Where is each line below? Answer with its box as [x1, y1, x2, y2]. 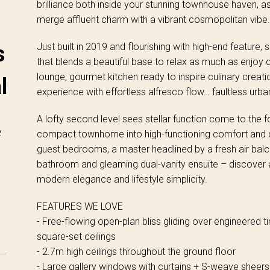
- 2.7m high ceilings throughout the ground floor [36, 245, 236, 257]
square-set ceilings [36, 230, 116, 242]
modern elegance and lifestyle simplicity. [36, 173, 207, 185]
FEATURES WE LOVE [36, 200, 123, 212]
